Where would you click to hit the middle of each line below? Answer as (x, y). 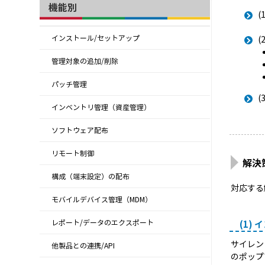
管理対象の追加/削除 (85, 61)
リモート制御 (73, 153)
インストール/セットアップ (96, 38)
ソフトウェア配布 (80, 130)
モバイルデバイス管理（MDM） (102, 200)
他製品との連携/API (83, 246)
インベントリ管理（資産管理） (101, 107)
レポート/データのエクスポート (103, 223)
